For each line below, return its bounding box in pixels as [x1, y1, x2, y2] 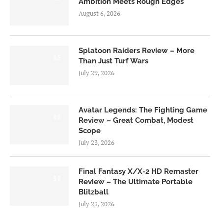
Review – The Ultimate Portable [79, 177, 192, 187]
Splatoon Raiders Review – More [79, 46, 194, 55]
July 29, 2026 [79, 68, 114, 78]
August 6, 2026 [79, 9, 120, 18]
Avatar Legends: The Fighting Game [79, 106, 207, 115]
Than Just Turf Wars [79, 56, 148, 66]
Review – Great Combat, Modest [79, 116, 193, 125]
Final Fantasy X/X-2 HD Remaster [79, 167, 198, 176]
